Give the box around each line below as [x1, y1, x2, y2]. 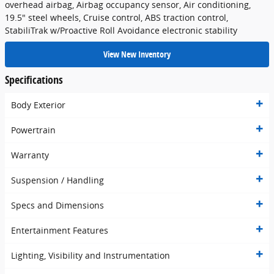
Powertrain [11, 124, 56, 136]
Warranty [11, 149, 49, 161]
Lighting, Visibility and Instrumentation [11, 250, 170, 262]
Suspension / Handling [11, 174, 104, 187]
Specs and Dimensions [11, 199, 104, 212]
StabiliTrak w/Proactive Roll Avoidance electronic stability [5, 24, 237, 36]
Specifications [5, 72, 63, 87]
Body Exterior [11, 99, 65, 111]
